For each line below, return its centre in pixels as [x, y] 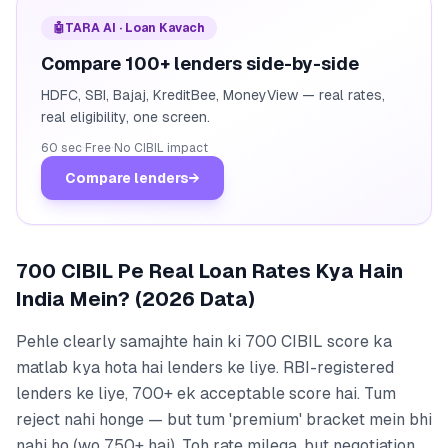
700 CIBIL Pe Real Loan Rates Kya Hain [209, 271]
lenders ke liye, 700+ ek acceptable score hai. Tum [206, 393]
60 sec [61, 148]
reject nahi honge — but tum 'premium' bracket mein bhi [224, 419]
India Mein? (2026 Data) [135, 299]
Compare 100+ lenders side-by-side [200, 63]
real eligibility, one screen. [125, 117]
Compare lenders [127, 178]
